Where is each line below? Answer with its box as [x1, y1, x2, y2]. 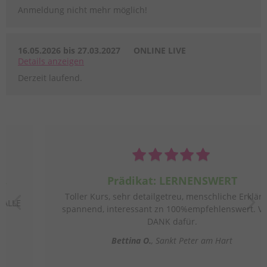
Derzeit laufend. [18, 72, 82, 84]
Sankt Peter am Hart [116, 234, 194, 246]
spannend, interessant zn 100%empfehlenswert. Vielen [22, 203, 243, 215]
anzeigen [48, 55, 84, 67]
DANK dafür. [107, 216, 158, 228]
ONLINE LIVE [133, 45, 186, 57]
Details [18, 55, 48, 67]
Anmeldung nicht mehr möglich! [18, 4, 147, 16]
